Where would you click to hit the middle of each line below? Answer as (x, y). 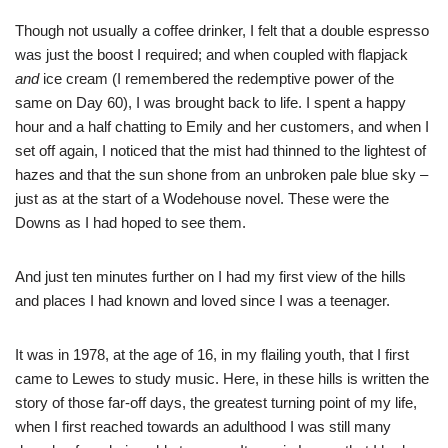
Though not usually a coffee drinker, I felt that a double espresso (222, 31)
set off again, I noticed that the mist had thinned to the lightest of (220, 151)
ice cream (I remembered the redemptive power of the (216, 79)
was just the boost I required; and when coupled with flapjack (211, 55)
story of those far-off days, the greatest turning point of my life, (216, 403)
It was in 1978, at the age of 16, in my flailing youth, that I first (212, 355)
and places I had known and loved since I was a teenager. (202, 301)
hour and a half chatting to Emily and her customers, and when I (222, 127)
